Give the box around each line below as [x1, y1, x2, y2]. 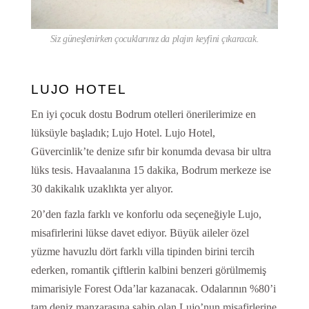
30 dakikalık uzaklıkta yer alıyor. [30, 182, 173, 195]
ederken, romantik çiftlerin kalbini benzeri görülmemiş [30, 263, 266, 276]
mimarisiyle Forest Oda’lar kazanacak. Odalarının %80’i [30, 282, 276, 295]
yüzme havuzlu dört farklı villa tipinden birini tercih [30, 245, 255, 257]
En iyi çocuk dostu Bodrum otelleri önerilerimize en [30, 108, 256, 120]
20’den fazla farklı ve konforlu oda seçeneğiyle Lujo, [30, 208, 261, 220]
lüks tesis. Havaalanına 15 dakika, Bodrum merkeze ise [30, 163, 271, 176]
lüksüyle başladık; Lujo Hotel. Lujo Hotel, [30, 126, 215, 139]
